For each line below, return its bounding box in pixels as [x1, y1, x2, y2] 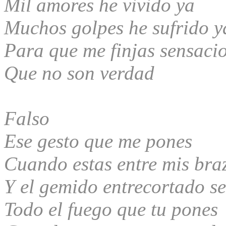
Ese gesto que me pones [4, 130, 192, 152]
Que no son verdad [4, 62, 154, 84]
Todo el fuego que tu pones [4, 198, 218, 220]
